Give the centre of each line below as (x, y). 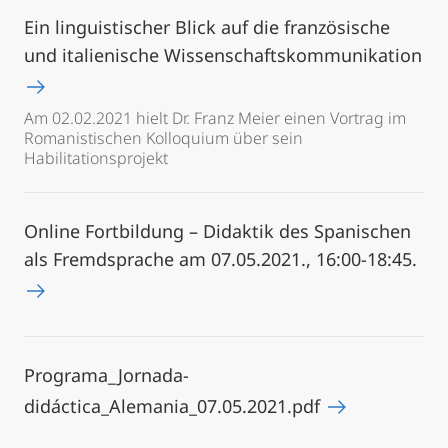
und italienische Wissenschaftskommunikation (223, 55)
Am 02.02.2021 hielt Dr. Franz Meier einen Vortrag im (215, 118)
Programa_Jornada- (106, 375)
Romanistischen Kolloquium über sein (163, 138)
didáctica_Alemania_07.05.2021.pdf (174, 406)
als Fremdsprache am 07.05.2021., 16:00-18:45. (220, 259)
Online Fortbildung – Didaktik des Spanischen (217, 231)
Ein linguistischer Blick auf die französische (207, 27)
